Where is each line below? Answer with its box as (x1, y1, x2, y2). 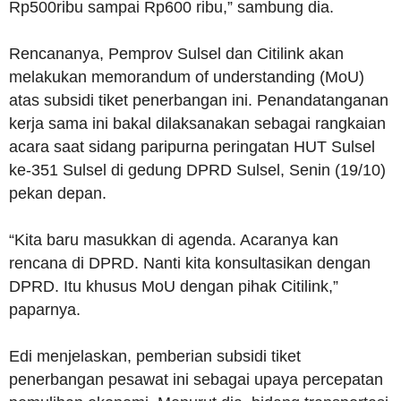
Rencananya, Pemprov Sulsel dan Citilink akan (9, 45, 344, 64)
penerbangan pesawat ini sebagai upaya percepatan (9, 371, 383, 389)
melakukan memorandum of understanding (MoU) (9, 68, 364, 87)
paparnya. (9, 301, 81, 320)
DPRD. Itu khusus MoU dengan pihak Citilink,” (9, 277, 338, 296)
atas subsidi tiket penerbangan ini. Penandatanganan (9, 91, 388, 110)
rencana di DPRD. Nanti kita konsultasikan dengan (9, 254, 371, 273)
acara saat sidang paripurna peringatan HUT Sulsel (9, 138, 375, 157)
